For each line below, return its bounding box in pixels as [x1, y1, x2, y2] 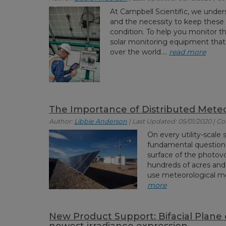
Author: [49, 118, 75, 126]
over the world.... [109, 47, 169, 57]
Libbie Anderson [74, 118, 128, 126]
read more [168, 47, 206, 57]
